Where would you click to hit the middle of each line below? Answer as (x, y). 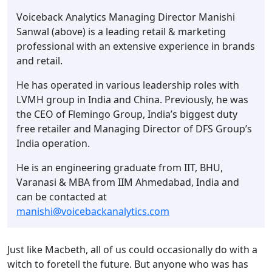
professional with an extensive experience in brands (136, 46)
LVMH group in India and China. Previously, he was (132, 99)
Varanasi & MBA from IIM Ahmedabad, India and (128, 182)
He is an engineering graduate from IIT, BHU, (120, 167)
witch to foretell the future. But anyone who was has (128, 264)
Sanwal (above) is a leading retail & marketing (121, 31)
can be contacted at (62, 196)
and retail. (39, 60)
